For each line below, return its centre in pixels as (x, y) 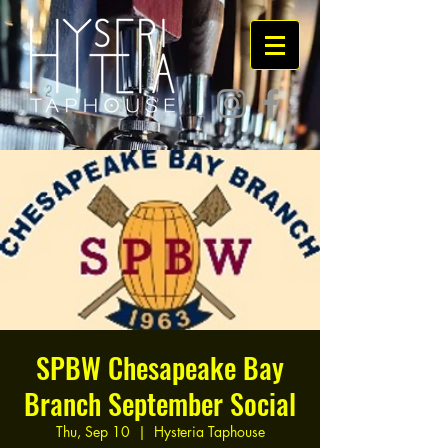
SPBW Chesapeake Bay (160, 367)
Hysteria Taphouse (209, 431)
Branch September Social (160, 403)
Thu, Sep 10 (92, 431)
